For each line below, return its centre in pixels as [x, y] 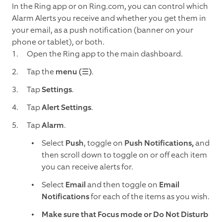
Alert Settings [66, 108]
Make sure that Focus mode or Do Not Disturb [125, 215]
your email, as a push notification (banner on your [103, 30]
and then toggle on [123, 185]
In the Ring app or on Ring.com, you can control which [110, 6]
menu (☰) [74, 72]
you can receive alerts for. [87, 167]
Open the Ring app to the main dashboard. [105, 54]
